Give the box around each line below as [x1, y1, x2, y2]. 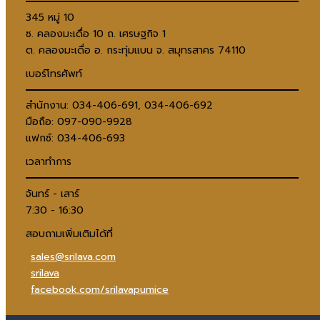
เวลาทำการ [26, 154, 71, 170]
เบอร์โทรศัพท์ [26, 66, 82, 81]
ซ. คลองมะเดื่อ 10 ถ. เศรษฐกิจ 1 [26, 26, 166, 42]
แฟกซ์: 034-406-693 [26, 131, 125, 146]
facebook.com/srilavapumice [31, 282, 169, 298]
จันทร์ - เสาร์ [26, 186, 79, 201]
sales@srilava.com [31, 249, 116, 265]
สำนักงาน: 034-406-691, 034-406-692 [26, 98, 213, 114]
